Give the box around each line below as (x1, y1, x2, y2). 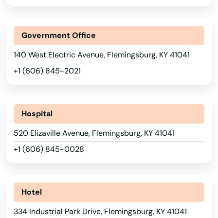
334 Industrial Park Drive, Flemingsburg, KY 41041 (14, 206, 187, 217)
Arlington (6, 87, 42, 99)
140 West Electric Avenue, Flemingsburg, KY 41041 (14, 50, 190, 60)
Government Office (21, 30, 96, 40)
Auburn (6, 129, 35, 142)
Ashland (6, 108, 37, 121)
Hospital (21, 109, 53, 119)
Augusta (6, 151, 36, 163)
